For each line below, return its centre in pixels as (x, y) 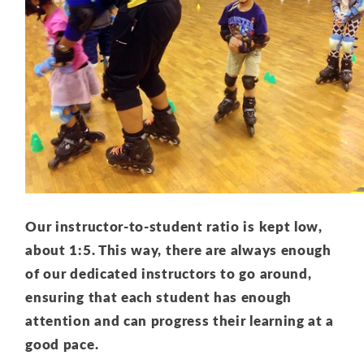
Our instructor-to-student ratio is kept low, (174, 226)
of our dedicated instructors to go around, (169, 273)
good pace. (62, 344)
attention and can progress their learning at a (180, 320)
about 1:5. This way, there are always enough (178, 249)
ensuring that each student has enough (158, 297)
